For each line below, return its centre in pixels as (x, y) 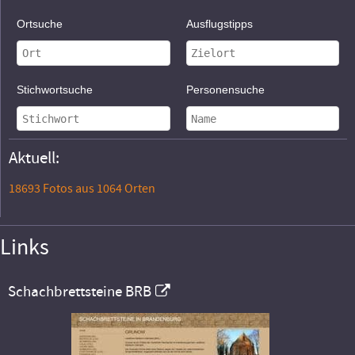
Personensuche (225, 89)
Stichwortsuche (55, 89)
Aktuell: (34, 158)
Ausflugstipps (219, 24)
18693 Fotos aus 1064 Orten (82, 189)
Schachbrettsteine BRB (80, 292)
